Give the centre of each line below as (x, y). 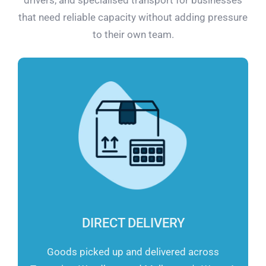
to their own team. (133, 34)
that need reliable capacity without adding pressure (133, 17)
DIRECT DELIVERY (133, 223)
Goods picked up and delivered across (133, 252)
